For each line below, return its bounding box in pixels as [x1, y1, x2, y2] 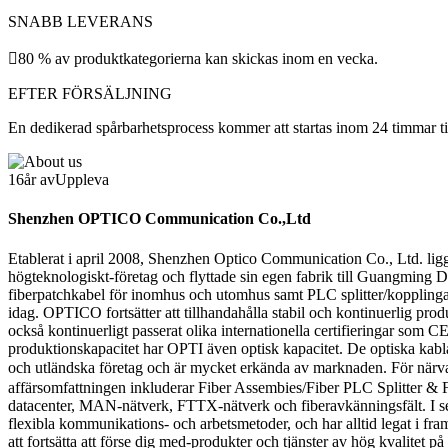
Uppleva [55, 171, 109, 188]
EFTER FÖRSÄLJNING [8, 85, 172, 102]
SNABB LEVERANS [8, 13, 153, 30]
